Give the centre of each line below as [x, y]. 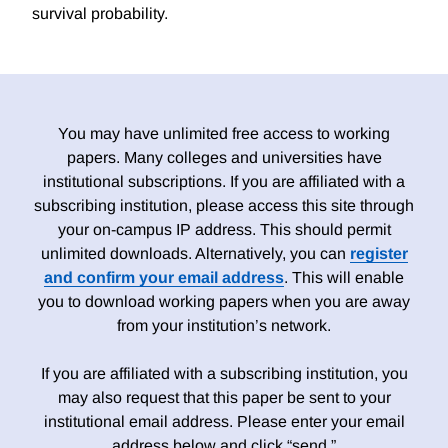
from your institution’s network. [224, 326]
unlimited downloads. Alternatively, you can [195, 254]
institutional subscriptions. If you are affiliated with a [224, 182]
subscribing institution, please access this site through [224, 206]
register [378, 254]
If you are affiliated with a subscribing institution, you [224, 374]
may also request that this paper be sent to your [224, 398]
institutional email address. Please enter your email [224, 422]
